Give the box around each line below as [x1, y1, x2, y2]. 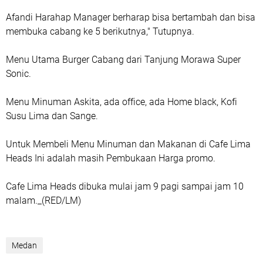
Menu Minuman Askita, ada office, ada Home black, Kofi [6, 96, 237, 107]
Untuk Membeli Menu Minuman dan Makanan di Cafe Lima [6, 138, 251, 150]
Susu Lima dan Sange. [6, 110, 98, 122]
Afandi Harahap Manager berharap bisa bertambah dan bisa [6, 11, 255, 23]
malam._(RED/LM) [6, 194, 81, 206]
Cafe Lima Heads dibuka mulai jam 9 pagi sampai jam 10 [6, 180, 244, 192]
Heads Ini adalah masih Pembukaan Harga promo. [6, 152, 215, 164]
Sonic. [6, 68, 31, 79]
